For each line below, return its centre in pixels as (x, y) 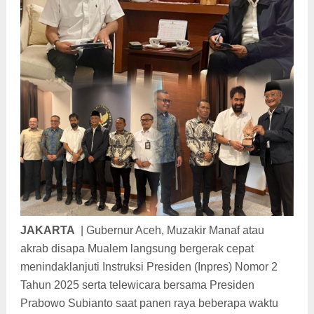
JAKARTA (47, 230)
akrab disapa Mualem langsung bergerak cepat (137, 248)
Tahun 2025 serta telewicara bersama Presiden (137, 285)
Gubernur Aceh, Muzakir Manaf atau (175, 230)
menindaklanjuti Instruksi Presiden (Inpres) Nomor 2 (149, 266)
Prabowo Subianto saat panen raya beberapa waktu (149, 303)
